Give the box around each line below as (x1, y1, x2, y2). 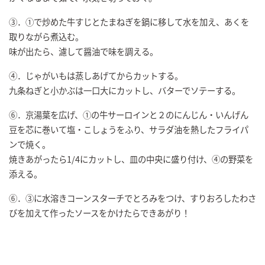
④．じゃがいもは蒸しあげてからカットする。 (9, 69, 183, 82)
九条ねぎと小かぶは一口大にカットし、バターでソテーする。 (9, 84, 240, 97)
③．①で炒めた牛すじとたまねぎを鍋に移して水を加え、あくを (9, 15, 249, 28)
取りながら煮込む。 (9, 30, 83, 43)
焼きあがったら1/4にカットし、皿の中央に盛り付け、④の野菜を (9, 153, 253, 166)
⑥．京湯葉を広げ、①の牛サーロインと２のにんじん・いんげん (9, 108, 248, 121)
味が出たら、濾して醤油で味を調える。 (9, 45, 158, 58)
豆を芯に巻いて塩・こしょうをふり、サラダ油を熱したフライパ (9, 123, 248, 136)
